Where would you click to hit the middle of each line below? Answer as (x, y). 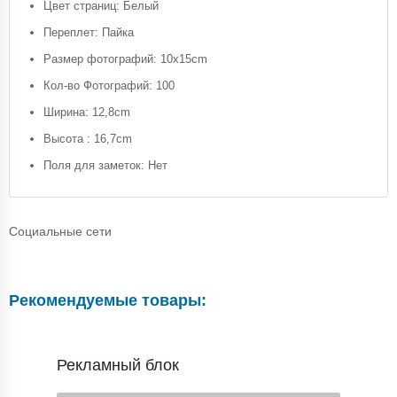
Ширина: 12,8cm (87, 112)
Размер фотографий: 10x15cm (125, 58)
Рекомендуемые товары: (108, 300)
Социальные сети (60, 231)
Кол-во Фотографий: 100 (109, 85)
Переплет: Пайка (89, 32)
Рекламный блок (118, 365)
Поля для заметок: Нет (105, 165)
